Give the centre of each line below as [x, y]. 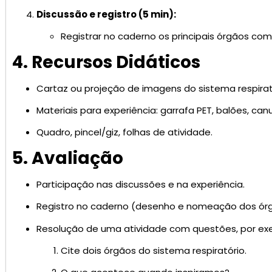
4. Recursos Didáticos [106, 62]
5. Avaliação [68, 158]
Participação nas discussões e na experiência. [141, 184]
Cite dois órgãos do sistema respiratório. [154, 251]
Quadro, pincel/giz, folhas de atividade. [124, 132]
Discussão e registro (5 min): [106, 14]
